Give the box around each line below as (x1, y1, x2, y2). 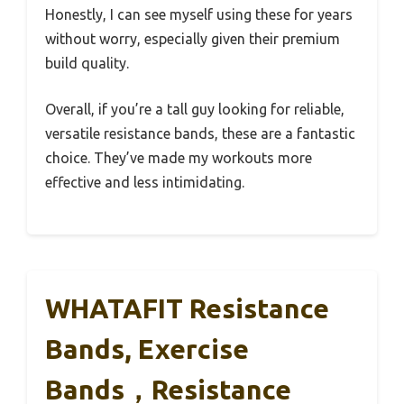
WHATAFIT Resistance (45, 293, 329, 325)
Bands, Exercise (45, 334, 249, 365)
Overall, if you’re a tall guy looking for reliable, (45, 101, 344, 118)
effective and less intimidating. (45, 174, 244, 191)
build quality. (45, 55, 129, 72)
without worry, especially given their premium (45, 31, 340, 48)
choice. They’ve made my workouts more (45, 150, 312, 167)
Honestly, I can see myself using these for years (45, 6, 353, 23)
